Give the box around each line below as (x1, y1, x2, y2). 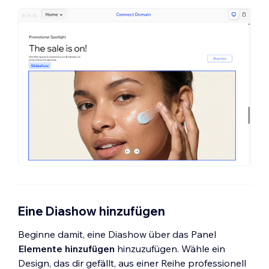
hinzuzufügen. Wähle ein (115, 242, 225, 255)
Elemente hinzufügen (18, 242, 115, 255)
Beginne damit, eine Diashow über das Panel (18, 228, 216, 240)
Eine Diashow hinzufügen (18, 203, 165, 219)
